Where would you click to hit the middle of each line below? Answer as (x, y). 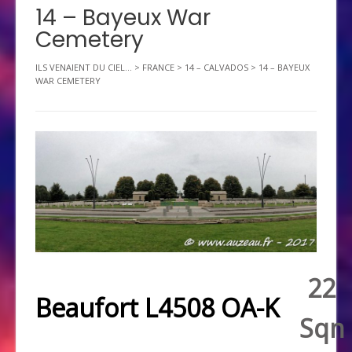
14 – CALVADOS (216, 67)
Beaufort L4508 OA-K (158, 308)
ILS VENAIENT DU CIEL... (84, 67)
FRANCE (158, 67)
